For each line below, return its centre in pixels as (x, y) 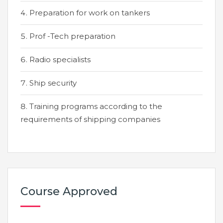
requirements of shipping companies (90, 119)
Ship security (53, 83)
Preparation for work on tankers (90, 13)
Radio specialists (60, 59)
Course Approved (69, 191)
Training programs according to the (96, 106)
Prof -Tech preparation (72, 36)
